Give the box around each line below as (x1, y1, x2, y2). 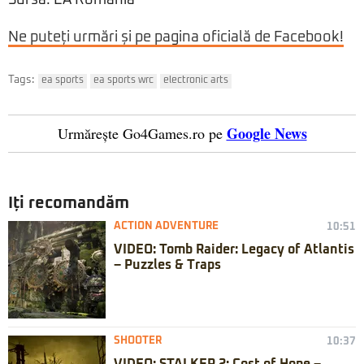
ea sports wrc (93, 76, 154, 86)
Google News (226, 123, 307, 145)
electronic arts (163, 76, 228, 86)
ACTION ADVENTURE (114, 221, 219, 232)
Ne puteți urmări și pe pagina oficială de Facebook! (8, 30, 344, 45)
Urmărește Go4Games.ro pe (57, 123, 223, 144)
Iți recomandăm (8, 195, 129, 212)
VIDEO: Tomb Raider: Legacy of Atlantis (114, 243, 354, 257)
